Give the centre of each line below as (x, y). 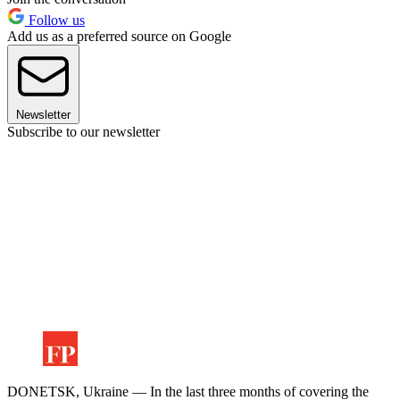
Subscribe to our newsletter (83, 132)
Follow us (55, 21)
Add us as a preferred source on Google (119, 37)
